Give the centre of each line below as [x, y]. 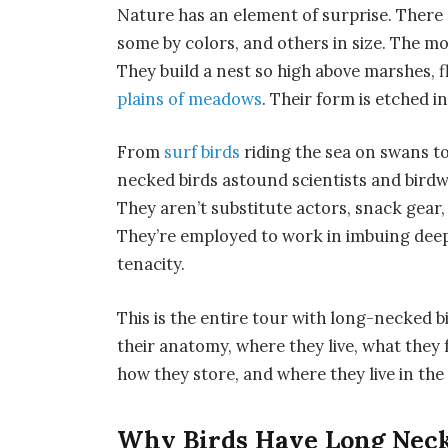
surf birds [202, 152]
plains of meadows [190, 98]
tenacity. [151, 264]
